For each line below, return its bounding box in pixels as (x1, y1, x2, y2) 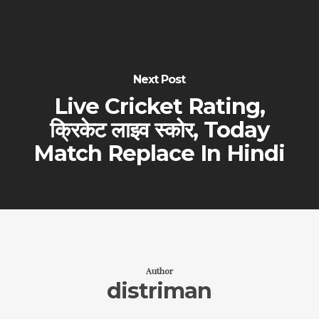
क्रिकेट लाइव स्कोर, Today (49, 116, 269, 143)
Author (145, 265, 173, 276)
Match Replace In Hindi (33, 140, 286, 167)
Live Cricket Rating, (53, 93, 265, 120)
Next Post (133, 72, 186, 86)
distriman (107, 278, 212, 304)
